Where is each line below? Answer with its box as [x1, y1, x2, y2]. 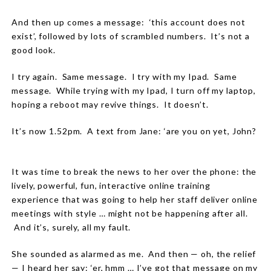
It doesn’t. [163, 99, 209, 110]
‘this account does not [149, 17, 246, 28]
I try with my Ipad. [131, 71, 210, 82]
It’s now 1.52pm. [11, 126, 83, 137]
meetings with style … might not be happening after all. [11, 208, 248, 219]
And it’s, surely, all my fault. [11, 222, 131, 233]
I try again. [11, 71, 57, 82]
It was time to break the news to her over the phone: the [11, 166, 257, 177]
